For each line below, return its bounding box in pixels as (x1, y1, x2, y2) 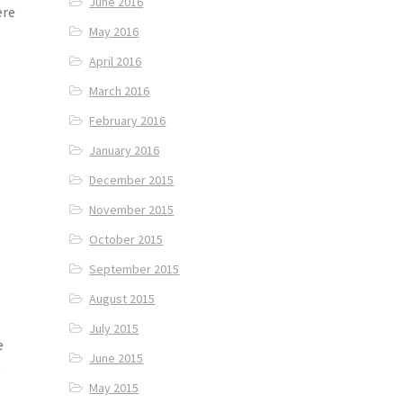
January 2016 (89, 142, 160, 159)
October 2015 (89, 231, 164, 248)
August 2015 (89, 291, 156, 308)
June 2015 (89, 350, 144, 367)
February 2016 (89, 112, 166, 130)
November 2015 (89, 201, 175, 219)
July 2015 (89, 320, 139, 337)
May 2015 (89, 380, 139, 397)
